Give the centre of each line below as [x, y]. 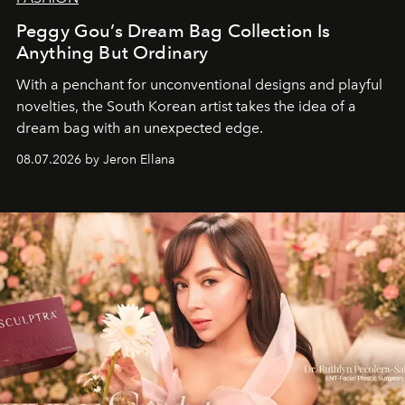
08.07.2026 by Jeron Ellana [95, 159]
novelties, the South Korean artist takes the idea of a [186, 106]
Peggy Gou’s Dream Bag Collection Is [174, 30]
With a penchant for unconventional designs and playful [199, 84]
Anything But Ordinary [113, 52]
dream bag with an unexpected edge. [143, 127]
